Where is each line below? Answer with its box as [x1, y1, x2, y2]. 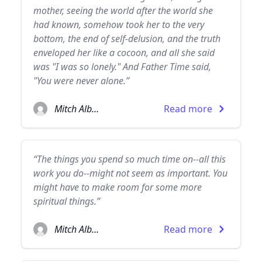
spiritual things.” [33, 195, 100, 208]
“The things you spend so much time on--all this [33, 153, 226, 166]
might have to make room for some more [33, 181, 202, 194]
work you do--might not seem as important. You [33, 167, 227, 180]
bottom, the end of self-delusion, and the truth [33, 32, 220, 45]
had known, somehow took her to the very [33, 18, 204, 31]
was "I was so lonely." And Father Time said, [33, 60, 211, 73]
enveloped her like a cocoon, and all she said [33, 46, 215, 59]
